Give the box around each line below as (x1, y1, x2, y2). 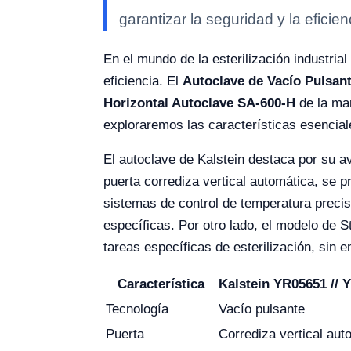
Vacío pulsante (219, 302, 305, 317)
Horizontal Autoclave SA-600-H (103, 96, 295, 110)
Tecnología (106, 302, 168, 317)
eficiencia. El (103, 74, 183, 89)
